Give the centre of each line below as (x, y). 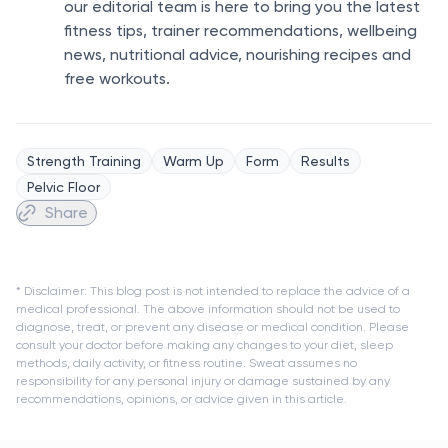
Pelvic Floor (63, 186)
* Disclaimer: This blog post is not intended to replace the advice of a (213, 290)
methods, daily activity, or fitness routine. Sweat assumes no (186, 362)
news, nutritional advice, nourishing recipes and (237, 54)
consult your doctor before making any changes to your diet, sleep (204, 344)
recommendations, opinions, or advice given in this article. (181, 398)
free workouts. (117, 78)
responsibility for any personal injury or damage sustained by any (203, 380)
